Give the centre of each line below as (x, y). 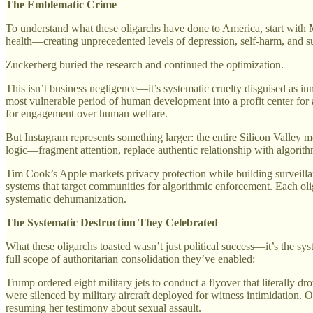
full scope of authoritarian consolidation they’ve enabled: (130, 259)
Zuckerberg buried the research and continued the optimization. (145, 64)
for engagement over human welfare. (87, 113)
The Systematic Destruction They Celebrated (112, 222)
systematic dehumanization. (66, 198)
